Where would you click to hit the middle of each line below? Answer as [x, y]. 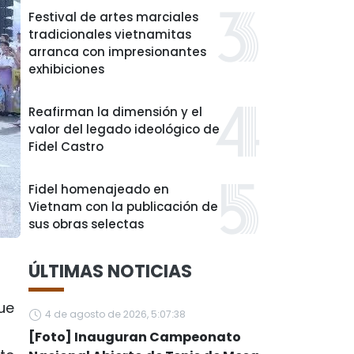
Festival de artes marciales [113, 17]
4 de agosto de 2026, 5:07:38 [115, 314]
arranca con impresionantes [117, 52]
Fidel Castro [66, 147]
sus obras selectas [86, 224]
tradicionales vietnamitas [110, 34]
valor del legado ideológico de [124, 129]
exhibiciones [66, 69]
